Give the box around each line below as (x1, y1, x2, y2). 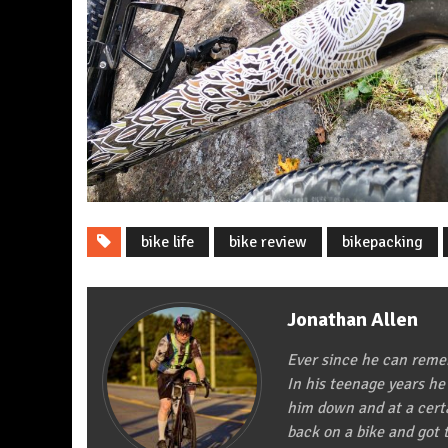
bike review (229, 232, 307, 253)
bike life (141, 232, 194, 253)
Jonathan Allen (287, 307, 418, 333)
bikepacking (342, 232, 423, 253)
